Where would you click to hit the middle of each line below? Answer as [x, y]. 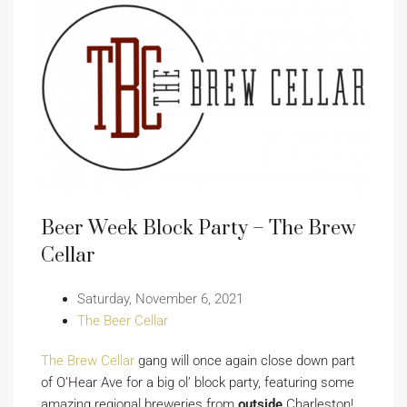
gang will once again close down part [245, 360]
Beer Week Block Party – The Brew [198, 228]
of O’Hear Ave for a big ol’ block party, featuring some [198, 382]
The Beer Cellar [123, 320]
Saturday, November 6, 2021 [160, 298]
